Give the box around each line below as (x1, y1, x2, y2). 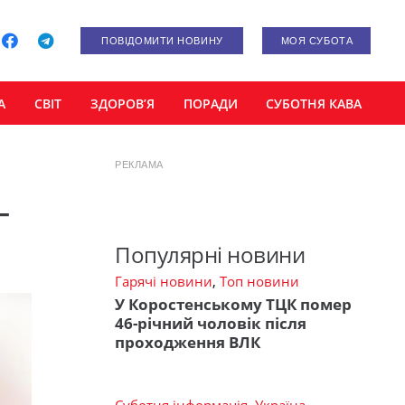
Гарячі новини (115, 271, 212, 290)
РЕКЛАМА (115, 159, 164, 170)
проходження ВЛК (115, 332, 260, 353)
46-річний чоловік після (115, 313, 306, 334)
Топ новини (220, 271, 299, 290)
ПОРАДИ (183, 94, 238, 112)
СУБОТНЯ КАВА (266, 94, 363, 112)
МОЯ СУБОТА (280, 35, 353, 46)
